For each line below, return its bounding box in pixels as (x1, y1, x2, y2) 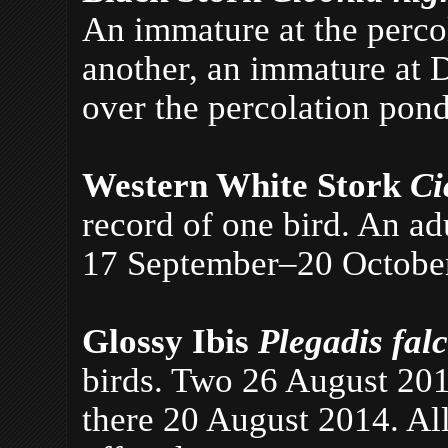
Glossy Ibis (82, 321, 258, 360)
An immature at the (82, 9, 358, 48)
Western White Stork (82, 165, 410, 204)
